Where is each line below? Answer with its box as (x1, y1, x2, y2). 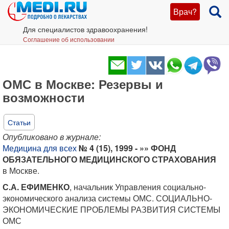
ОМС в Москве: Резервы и (3, 75, 163, 93)
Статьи (8, 117, 31, 127)
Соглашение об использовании (23, 35, 114, 43)
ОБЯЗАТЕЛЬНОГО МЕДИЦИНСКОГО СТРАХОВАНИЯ (3, 153, 216, 165)
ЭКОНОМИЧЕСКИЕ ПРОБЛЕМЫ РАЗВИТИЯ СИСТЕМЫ (3, 203, 220, 215)
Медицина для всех (3, 142, 77, 154)
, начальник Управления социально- (70, 181, 206, 193)
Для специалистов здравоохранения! (23, 24, 148, 34)
